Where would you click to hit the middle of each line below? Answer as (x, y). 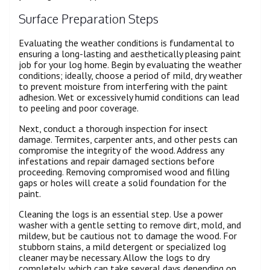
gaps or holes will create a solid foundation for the (123, 182)
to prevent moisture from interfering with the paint (123, 86)
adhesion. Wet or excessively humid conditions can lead (129, 97)
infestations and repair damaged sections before (117, 161)
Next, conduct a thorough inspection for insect (113, 128)
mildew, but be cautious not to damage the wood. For (128, 235)
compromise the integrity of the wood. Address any (121, 150)
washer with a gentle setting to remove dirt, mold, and (130, 224)
